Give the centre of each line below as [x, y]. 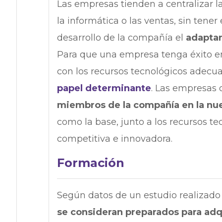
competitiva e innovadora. [114, 139]
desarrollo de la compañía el [121, 38]
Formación [90, 163]
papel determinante [104, 88]
